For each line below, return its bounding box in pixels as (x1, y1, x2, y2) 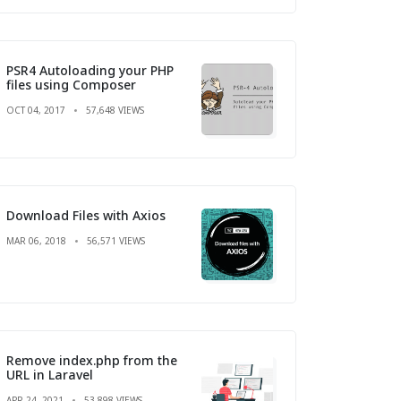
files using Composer (6, 75, 136, 93)
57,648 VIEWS (86, 103, 144, 116)
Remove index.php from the (6, 351, 177, 369)
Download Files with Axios (6, 206, 166, 224)
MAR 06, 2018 (6, 234, 66, 247)
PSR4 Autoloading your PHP (6, 61, 174, 79)
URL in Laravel (6, 365, 93, 383)
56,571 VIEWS (87, 234, 145, 247)
